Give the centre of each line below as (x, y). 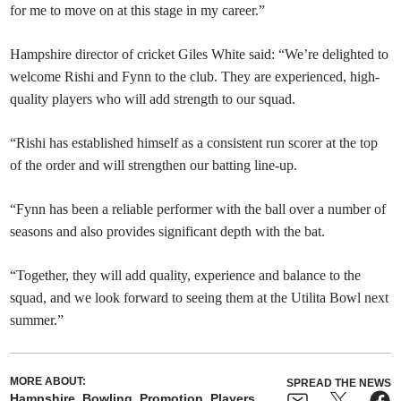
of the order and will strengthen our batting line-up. (154, 165)
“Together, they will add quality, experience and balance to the (186, 275)
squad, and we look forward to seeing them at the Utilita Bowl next (200, 297)
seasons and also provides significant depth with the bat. (168, 231)
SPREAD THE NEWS (338, 383)
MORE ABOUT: (48, 381)
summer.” (37, 320)
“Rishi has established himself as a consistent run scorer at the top (194, 142)
